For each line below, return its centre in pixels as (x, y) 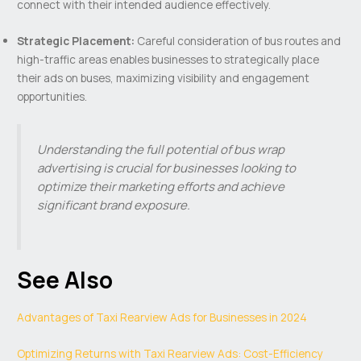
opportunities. (52, 97)
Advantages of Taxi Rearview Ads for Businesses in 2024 (162, 317)
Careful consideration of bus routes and (238, 41)
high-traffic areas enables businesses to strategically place (168, 60)
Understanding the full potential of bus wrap (161, 149)
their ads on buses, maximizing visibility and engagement (164, 78)
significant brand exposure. (114, 205)
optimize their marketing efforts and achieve (161, 186)
